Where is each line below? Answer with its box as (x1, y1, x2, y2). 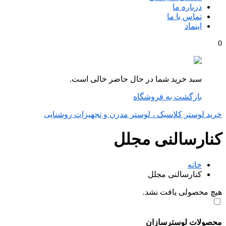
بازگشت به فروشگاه (133, 92, 202, 101)
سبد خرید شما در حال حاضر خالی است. (70, 75, 202, 83)
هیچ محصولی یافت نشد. (143, 187, 222, 196)
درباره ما (173, 3, 202, 11)
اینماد (185, 22, 202, 30)
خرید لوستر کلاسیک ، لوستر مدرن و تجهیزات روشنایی (44, 110, 222, 119)
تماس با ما (167, 12, 202, 21)
